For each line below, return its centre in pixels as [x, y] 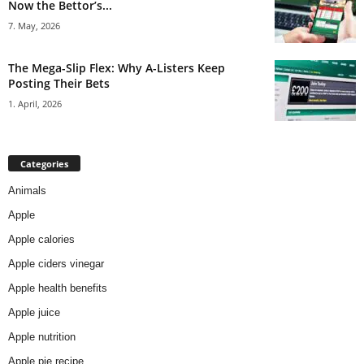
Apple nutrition [42, 336]
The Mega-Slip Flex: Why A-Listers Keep [117, 67]
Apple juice [34, 312]
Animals [27, 190]
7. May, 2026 [34, 25]
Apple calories [41, 239]
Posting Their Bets [59, 83]
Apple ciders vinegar [56, 263]
